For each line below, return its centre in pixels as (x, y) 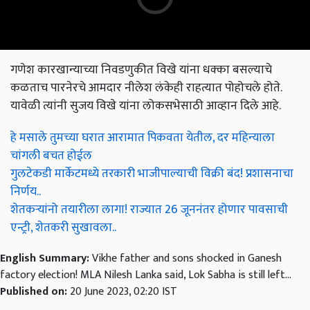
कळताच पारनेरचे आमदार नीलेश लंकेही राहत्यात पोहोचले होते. (146, 88)
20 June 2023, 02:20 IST (124, 292)
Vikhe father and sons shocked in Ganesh (187, 259)
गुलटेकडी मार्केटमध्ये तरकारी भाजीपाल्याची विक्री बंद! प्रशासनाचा (152, 174)
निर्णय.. (26, 192)
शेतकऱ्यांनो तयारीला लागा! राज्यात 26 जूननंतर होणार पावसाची (149, 210)
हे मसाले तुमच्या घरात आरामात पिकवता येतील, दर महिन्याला (143, 138)
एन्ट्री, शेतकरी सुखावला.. (63, 228)
